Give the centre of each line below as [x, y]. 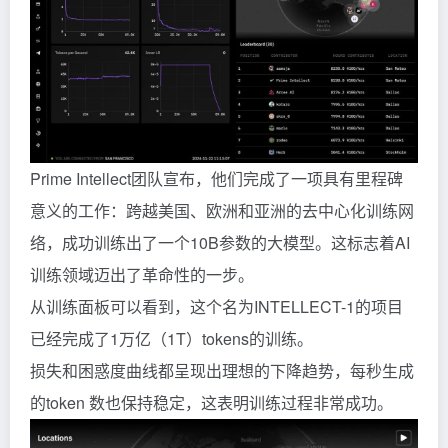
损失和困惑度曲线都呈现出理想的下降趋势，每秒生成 [222, 370]
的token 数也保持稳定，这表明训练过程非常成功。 [211, 402]
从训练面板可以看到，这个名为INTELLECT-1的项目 [216, 306]
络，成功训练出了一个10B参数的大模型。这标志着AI [220, 242]
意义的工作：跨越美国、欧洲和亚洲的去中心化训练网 [222, 210]
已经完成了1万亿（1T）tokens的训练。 [171, 338]
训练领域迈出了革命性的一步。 [142, 274]
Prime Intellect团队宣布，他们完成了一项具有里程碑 [216, 178]
